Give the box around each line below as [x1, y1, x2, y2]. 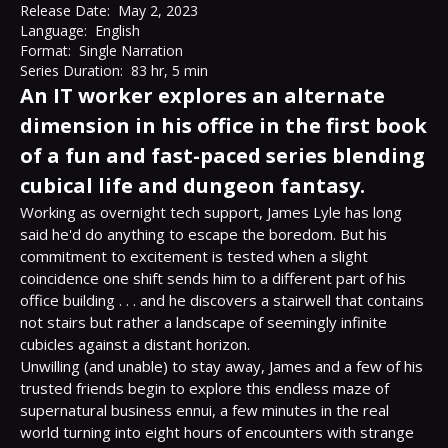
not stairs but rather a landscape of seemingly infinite [20, 312, 387, 332]
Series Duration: [20, 61, 123, 80]
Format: [20, 41, 71, 60]
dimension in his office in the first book [20, 112, 427, 139]
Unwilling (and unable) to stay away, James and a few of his [20, 356, 423, 376]
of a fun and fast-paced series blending [20, 142, 425, 169]
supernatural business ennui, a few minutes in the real [20, 400, 389, 420]
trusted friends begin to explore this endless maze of [20, 378, 389, 398]
